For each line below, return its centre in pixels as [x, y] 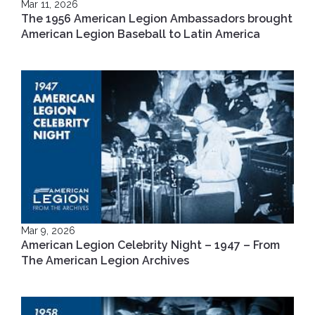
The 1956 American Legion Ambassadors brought [157, 18]
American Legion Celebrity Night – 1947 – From [150, 245]
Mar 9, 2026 [48, 231]
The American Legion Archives [105, 261]
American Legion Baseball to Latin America [141, 34]
